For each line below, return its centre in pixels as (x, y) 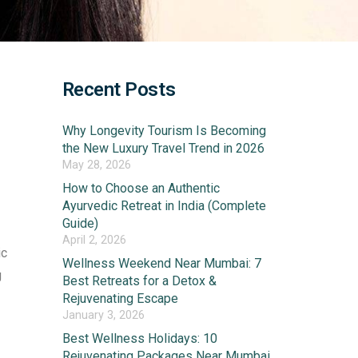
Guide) (80, 224)
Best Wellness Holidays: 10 (139, 339)
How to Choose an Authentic (141, 189)
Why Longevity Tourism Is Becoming (164, 131)
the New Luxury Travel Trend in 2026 (163, 149)
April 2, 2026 (94, 241)
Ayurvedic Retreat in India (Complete (164, 206)
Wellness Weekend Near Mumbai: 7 (161, 264)
